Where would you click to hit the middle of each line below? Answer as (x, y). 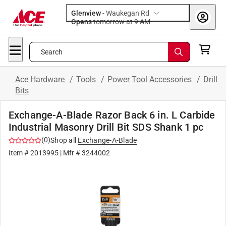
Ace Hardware (41, 79)
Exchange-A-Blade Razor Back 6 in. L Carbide (112, 115)
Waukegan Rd (128, 13)
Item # (19, 153)
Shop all (63, 140)
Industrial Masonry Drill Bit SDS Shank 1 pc (106, 127)
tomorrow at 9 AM (145, 22)
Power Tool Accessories (151, 79)
